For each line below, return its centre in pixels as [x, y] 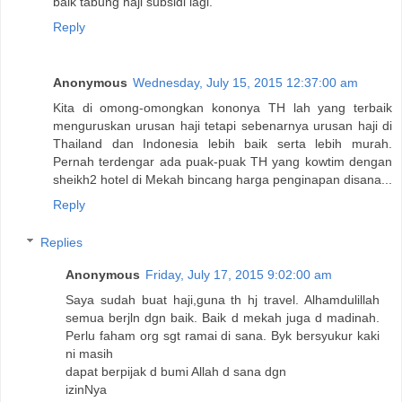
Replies [62, 242]
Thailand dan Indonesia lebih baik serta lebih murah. [223, 144]
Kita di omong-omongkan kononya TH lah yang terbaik [223, 108]
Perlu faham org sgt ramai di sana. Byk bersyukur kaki [223, 335]
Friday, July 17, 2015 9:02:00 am [239, 274]
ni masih [90, 353]
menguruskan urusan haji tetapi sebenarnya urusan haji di [223, 126]
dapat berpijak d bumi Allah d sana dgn [176, 371]
